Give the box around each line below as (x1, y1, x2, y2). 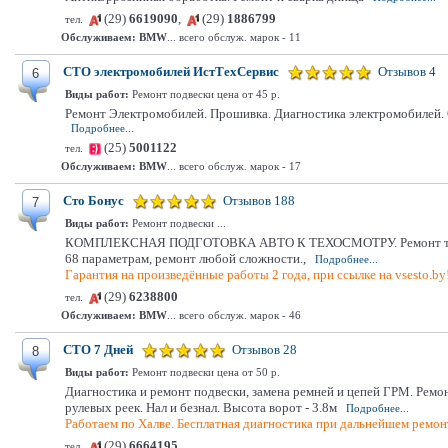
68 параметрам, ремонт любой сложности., (65, 251, 306, 266)
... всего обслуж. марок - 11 (167, 31, 301, 43)
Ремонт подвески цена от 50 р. (129, 366, 280, 378)
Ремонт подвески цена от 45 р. (129, 88, 280, 100)
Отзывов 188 (223, 193, 295, 208)
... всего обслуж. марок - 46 (167, 309, 301, 321)
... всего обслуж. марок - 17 (167, 160, 301, 172)
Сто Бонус (63, 193, 124, 208)
